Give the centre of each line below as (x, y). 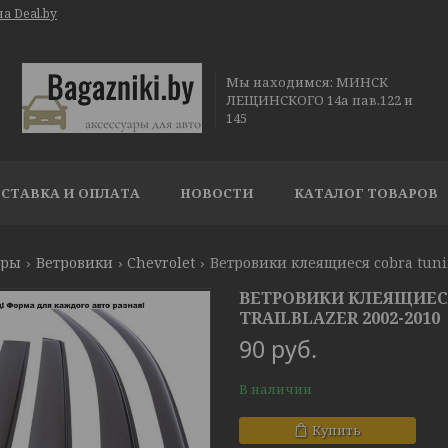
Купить (336, 430)
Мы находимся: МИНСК (306, 81)
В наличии (275, 389)
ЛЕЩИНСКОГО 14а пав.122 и (319, 99)
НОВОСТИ (217, 193)
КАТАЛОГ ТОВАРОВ (366, 193)
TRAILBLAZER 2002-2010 (339, 318)
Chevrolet (161, 262)
